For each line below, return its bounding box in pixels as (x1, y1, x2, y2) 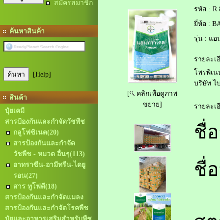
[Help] (33, 71, 51, 78)
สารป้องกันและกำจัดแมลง (5, 193, 83, 201)
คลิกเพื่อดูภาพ (135, 90, 177, 97)
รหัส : (194, 5, 211, 13)
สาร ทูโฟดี (13, 183, 45, 190)
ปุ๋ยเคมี (5, 107, 25, 114)
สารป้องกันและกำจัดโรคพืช (5, 204, 88, 212)
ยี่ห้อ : (194, 20, 210, 27)
